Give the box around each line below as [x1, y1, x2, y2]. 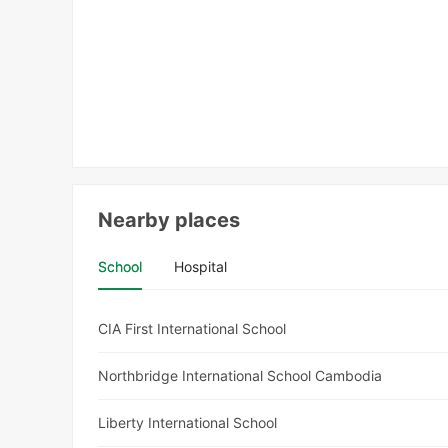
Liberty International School [98, 414, 278, 432]
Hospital [174, 258, 228, 276]
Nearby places [98, 208, 241, 233]
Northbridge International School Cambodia [98, 367, 383, 385]
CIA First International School [98, 320, 287, 338]
